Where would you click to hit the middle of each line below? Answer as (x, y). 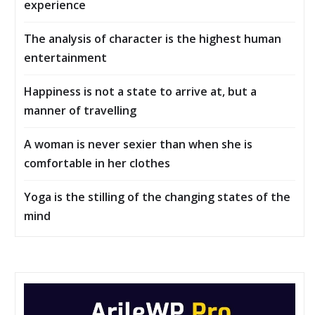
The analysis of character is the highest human (153, 38)
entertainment (65, 57)
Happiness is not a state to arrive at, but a (140, 91)
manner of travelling (80, 110)
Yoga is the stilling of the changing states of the (157, 197)
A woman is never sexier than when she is (138, 144)
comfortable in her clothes (97, 163)
